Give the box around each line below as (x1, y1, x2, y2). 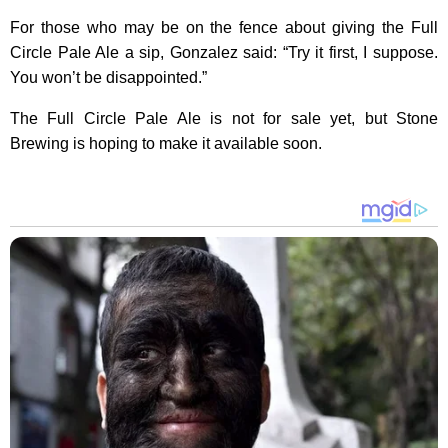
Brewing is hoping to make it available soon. (10, 134, 322, 152)
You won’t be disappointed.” (10, 68, 207, 86)
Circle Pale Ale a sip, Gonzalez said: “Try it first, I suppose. (10, 43, 438, 61)
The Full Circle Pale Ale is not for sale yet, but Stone (10, 109, 438, 127)
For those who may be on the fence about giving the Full (10, 18, 438, 36)
